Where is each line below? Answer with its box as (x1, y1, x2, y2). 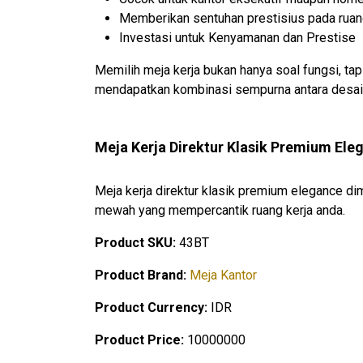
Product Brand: (95, 267, 190, 284)
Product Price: (95, 332, 187, 348)
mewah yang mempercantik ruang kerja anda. (95, 203, 345, 219)
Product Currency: (95, 300, 211, 316)
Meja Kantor (190, 267, 257, 284)
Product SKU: (95, 235, 179, 251)
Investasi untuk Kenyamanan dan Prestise (119, 30, 356, 46)
